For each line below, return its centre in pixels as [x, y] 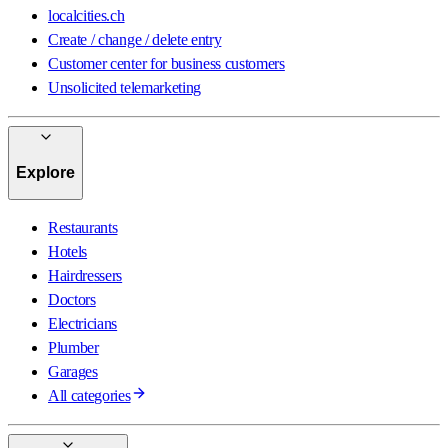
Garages [73, 372]
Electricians [83, 324]
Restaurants [83, 228]
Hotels [68, 252]
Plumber [73, 348]
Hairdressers [85, 276]
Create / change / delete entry [135, 40]
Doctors [72, 300]
